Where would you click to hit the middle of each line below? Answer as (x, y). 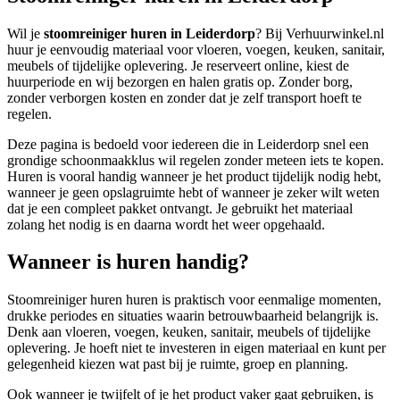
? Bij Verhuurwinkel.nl (320, 33)
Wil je (25, 33)
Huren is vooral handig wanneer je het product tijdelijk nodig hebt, (194, 176)
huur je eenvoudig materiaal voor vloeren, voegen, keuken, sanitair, (196, 49)
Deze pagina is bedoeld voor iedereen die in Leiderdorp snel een (188, 144)
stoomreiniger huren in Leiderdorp (150, 33)
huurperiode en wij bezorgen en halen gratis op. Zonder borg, (180, 81)
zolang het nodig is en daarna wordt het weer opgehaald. (166, 224)
